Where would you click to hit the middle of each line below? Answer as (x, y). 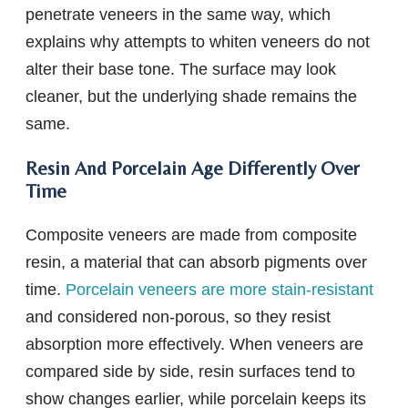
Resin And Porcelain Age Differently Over (193, 168)
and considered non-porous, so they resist (178, 317)
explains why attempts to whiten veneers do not (198, 42)
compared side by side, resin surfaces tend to (190, 372)
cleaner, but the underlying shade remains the (191, 97)
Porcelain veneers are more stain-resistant (219, 290)
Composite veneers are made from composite (191, 235)
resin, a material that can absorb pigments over (196, 263)
